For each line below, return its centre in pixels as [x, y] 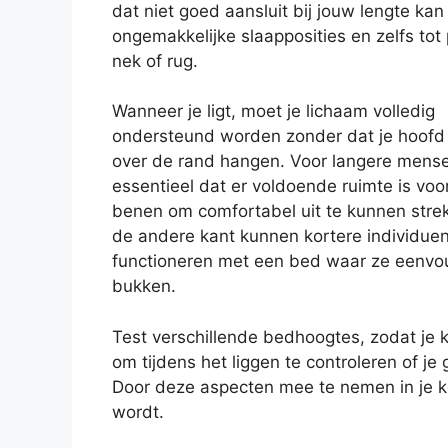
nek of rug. [155, 60]
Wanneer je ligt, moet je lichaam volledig [273, 111]
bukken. [144, 286]
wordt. [138, 411]
